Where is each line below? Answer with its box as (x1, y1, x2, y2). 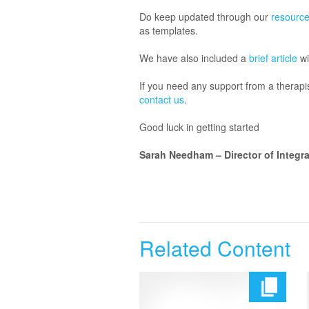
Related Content (139, 233, 290, 263)
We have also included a (139, 51, 249, 66)
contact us (139, 92, 184, 107)
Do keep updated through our (139, 10, 271, 24)
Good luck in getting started (139, 120, 259, 134)
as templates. (139, 23, 198, 38)
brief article (249, 51, 300, 66)
